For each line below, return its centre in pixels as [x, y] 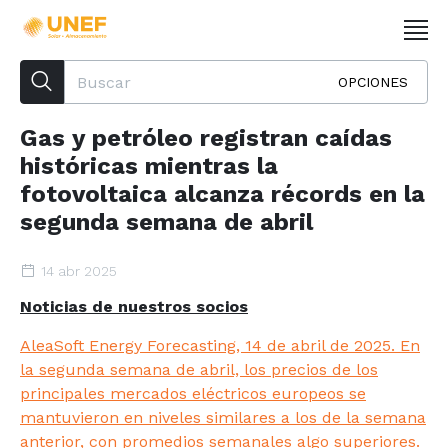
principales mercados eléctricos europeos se [193, 393]
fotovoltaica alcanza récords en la [222, 194]
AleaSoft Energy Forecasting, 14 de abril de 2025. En [220, 345]
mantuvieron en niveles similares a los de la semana [223, 417]
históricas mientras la [149, 166]
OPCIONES [373, 82]
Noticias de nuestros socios [134, 306]
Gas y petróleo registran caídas [206, 138]
